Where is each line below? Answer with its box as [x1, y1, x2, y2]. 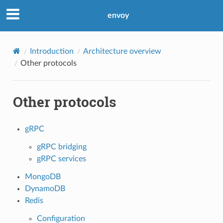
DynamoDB [24, 184, 65, 193]
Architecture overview [83, 47, 161, 55]
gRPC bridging [36, 142, 87, 151]
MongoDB [24, 172, 61, 181]
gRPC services [36, 154, 86, 163]
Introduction [29, 47, 74, 55]
